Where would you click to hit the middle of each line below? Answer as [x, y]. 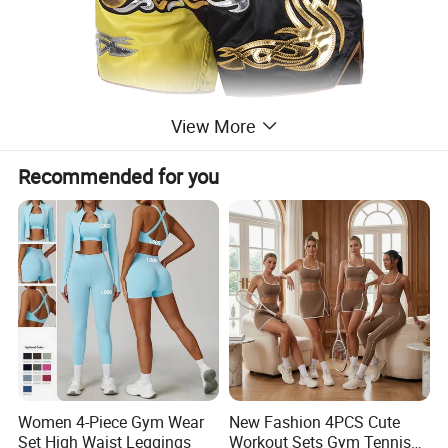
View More [213, 126]
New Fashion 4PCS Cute [314, 421]
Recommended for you [119, 176]
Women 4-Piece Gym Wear [111, 421]
